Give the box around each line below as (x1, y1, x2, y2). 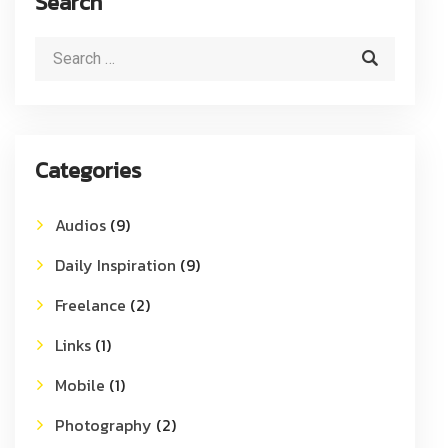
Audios (55, 212, 106, 237)
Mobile (55, 372, 105, 397)
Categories (35, 153, 141, 187)
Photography (55, 412, 152, 437)
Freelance (55, 292, 126, 317)
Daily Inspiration (55, 252, 176, 277)
